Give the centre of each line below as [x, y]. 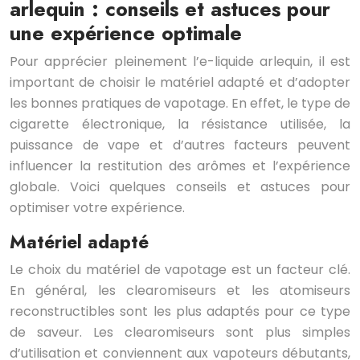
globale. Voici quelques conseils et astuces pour [180, 187]
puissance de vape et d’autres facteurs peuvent [180, 145]
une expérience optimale [126, 33]
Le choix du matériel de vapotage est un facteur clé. [180, 270]
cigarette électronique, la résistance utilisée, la [180, 125]
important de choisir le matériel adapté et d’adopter [180, 83]
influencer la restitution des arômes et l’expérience [180, 166]
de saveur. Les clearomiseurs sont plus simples [180, 333]
